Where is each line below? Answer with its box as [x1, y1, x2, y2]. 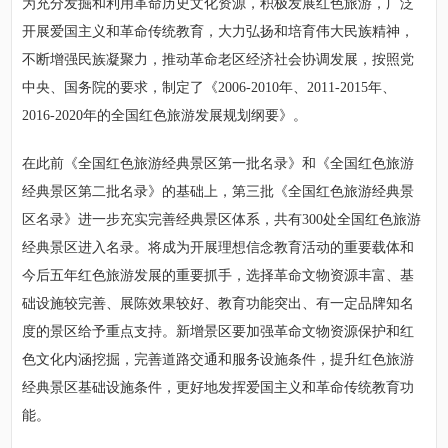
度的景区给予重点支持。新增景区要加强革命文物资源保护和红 [22, 323, 415, 339]
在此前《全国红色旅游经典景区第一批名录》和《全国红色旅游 [22, 155, 415, 171]
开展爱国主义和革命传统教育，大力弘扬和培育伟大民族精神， [22, 23, 415, 39]
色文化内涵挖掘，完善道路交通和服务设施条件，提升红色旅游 [22, 351, 415, 367]
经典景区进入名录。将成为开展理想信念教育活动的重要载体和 [22, 239, 415, 255]
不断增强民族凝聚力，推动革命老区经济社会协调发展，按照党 [22, 51, 415, 67]
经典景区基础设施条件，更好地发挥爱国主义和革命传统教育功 [22, 379, 415, 395]
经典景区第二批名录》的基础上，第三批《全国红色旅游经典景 [22, 183, 415, 199]
